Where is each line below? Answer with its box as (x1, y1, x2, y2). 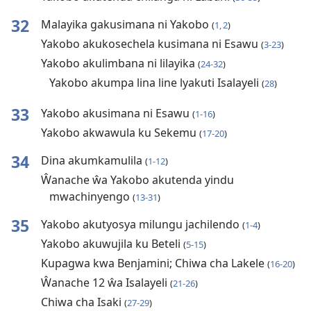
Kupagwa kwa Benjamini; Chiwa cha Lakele (40, 255, 267, 271)
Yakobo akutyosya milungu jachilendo (40, 217, 242, 233)
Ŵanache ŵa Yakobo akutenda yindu (40, 172, 234, 188)
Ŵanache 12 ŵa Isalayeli (40, 275, 170, 291)
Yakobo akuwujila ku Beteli (40, 236, 183, 252)
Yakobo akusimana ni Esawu (40, 106, 192, 121)
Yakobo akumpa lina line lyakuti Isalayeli (49, 75, 262, 91)
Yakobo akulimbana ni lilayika (40, 56, 198, 72)
